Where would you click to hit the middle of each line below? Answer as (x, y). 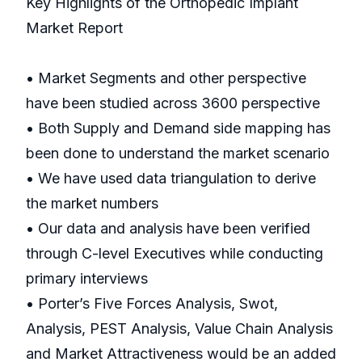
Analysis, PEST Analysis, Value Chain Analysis (179, 329)
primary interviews (87, 279)
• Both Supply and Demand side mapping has (178, 128)
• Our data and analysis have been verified (168, 229)
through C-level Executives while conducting (175, 254)
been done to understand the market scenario (178, 154)
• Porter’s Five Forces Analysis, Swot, (152, 304)
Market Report (74, 28)
